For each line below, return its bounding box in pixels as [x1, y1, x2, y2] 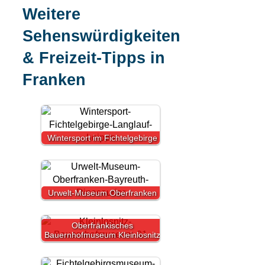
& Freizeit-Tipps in [22, 49, 165, 67]
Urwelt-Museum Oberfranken [48, 188, 157, 198]
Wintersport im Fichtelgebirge [47, 132, 157, 143]
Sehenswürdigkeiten [22, 27, 180, 46]
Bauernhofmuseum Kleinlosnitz [44, 230, 160, 240]
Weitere [22, 5, 80, 24]
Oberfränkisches [72, 220, 133, 230]
